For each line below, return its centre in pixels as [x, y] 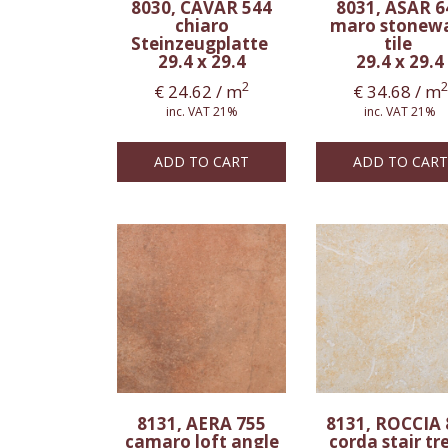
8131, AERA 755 [202, 424]
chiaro [201, 26]
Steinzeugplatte [202, 44]
